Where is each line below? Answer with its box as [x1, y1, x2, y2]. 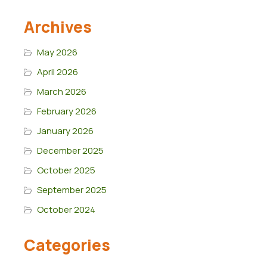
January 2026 [36, 125, 94, 138]
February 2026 [36, 105, 97, 118]
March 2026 [36, 85, 86, 98]
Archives [24, 16, 92, 38]
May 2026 [36, 46, 77, 59]
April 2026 [36, 66, 78, 79]
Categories [24, 234, 110, 256]
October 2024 [36, 203, 95, 216]
